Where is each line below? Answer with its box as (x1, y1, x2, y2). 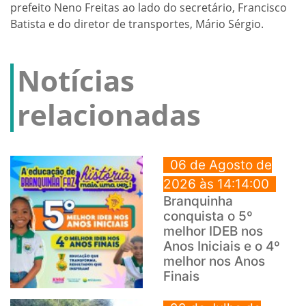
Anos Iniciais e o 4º (163, 238, 280, 255)
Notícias (17, 61, 135, 100)
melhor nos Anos (163, 253, 265, 270)
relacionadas (17, 95, 201, 135)
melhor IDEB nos (163, 223, 263, 240)
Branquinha (163, 193, 233, 210)
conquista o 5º (163, 208, 253, 225)
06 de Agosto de (170, 157, 272, 173)
